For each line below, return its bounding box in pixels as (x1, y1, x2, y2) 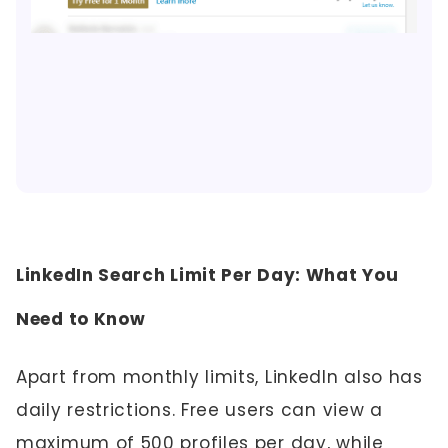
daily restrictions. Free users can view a (16, 397, 383, 422)
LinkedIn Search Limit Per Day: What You (16, 262, 399, 287)
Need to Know (16, 306, 146, 331)
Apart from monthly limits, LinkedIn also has (16, 364, 423, 389)
